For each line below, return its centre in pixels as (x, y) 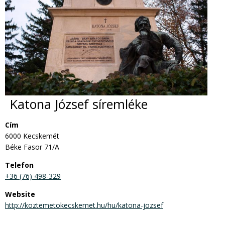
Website (20, 194)
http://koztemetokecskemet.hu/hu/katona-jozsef (84, 205)
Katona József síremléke (79, 104)
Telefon (19, 165)
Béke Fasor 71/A (32, 147)
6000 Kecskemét (32, 136)
